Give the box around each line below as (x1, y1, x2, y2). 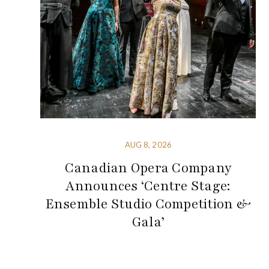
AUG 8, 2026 (124, 140, 172, 150)
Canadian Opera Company (64, 159, 232, 178)
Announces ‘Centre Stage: (65, 177, 231, 196)
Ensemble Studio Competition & (45, 195, 251, 214)
